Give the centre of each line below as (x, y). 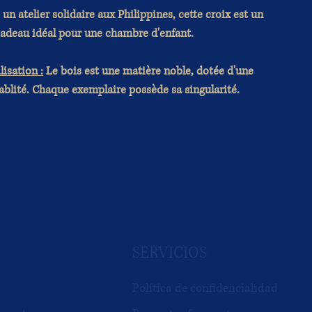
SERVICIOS (170, 253)
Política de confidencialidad (205, 288)
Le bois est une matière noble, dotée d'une (148, 71)
